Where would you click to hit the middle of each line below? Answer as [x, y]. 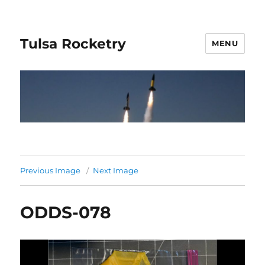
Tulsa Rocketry [73, 43]
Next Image [116, 171]
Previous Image [51, 171]
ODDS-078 [66, 213]
